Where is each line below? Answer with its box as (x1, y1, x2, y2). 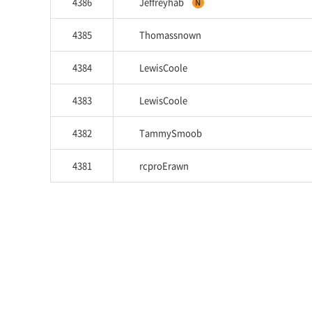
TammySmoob (139, 126, 202, 139)
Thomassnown (139, 28, 201, 41)
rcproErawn (139, 159, 189, 172)
